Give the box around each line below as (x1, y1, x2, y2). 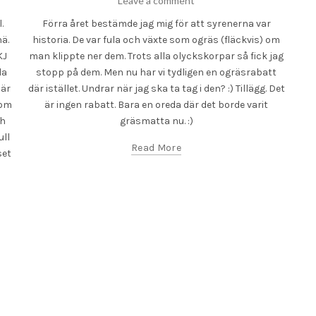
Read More (131, 142, 181, 154)
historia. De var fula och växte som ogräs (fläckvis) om (32, 34, 280, 46)
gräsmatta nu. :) (119, 115, 193, 127)
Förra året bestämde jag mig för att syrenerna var (42, 18, 271, 30)
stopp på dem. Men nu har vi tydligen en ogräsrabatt (36, 66, 276, 78)
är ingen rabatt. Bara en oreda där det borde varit (44, 99, 268, 111)
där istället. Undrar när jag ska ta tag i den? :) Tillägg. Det (28, 83, 285, 95)
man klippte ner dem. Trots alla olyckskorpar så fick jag (29, 50, 284, 62)
